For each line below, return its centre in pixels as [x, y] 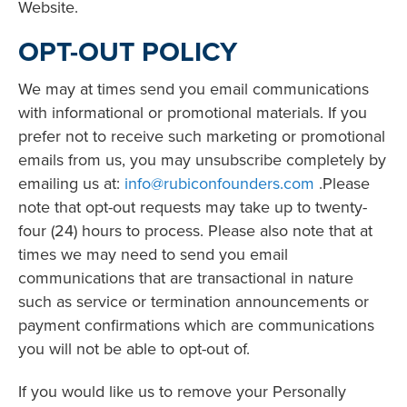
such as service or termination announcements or [194, 302]
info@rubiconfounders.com [219, 184]
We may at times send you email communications [194, 89]
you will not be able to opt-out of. [134, 349]
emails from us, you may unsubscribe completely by [202, 160]
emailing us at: [71, 184]
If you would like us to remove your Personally [182, 392]
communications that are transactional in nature [186, 278]
